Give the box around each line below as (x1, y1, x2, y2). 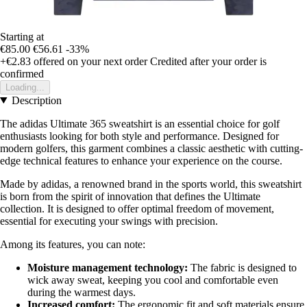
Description (11, 94, 62, 106)
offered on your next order (31, 55, 147, 67)
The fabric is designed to (188, 261, 297, 273)
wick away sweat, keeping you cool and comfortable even (27, 273, 278, 286)
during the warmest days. (27, 286, 136, 298)
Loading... (5, 82, 45, 93)
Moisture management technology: (27, 261, 188, 273)
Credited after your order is (150, 55, 267, 67)
